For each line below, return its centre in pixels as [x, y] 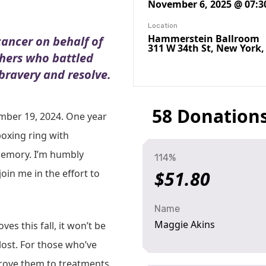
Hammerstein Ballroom [204, 39]
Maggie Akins [185, 224]
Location [163, 26]
